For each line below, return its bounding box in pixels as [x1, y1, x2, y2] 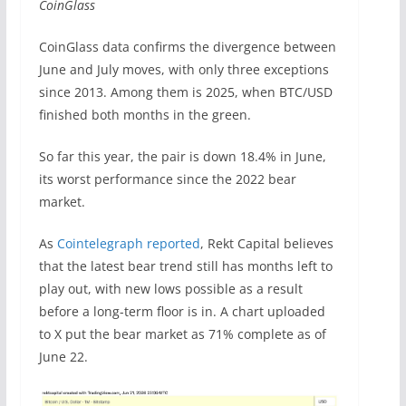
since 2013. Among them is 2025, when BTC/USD [38, 82, 333, 101]
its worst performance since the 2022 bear [38, 169, 296, 188]
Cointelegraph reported [56, 234, 200, 252]
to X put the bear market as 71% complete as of [38, 324, 326, 343]
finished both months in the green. [38, 105, 251, 123]
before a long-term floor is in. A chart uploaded [38, 302, 325, 320]
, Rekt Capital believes [199, 234, 333, 252]
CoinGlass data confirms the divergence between [38, 37, 336, 55]
